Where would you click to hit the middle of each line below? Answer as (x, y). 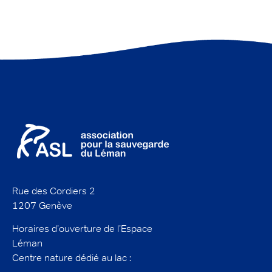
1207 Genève (42, 205)
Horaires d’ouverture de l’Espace (82, 229)
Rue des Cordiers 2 (54, 191)
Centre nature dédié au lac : (72, 258)
